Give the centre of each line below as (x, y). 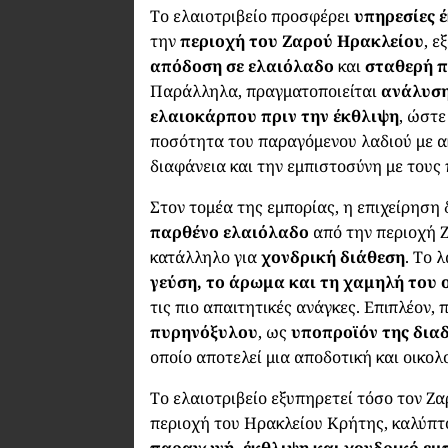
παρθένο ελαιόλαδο (230, 231)
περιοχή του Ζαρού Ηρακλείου (302, 40)
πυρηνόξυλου (204, 331)
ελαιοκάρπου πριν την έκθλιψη (275, 115)
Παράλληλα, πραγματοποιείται (266, 90)
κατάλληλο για (206, 256)
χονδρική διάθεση (333, 256)
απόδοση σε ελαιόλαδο (242, 65)
